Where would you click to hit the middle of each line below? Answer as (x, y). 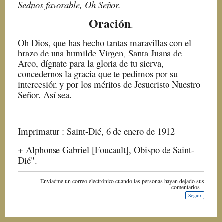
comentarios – (188, 187)
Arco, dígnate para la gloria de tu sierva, (91, 63)
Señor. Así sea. (45, 95)
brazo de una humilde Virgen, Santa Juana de (100, 53)
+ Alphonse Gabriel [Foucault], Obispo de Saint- (106, 150)
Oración (110, 23)
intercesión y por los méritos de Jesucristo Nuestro (109, 84)
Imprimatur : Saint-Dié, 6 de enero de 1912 (96, 131)
